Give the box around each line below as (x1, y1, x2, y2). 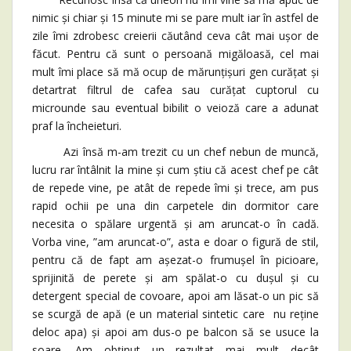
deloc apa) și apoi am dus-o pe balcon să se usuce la (32, 324, 319, 340)
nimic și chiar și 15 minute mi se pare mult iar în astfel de (32, 10, 319, 26)
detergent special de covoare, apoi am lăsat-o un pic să (32, 288, 319, 304)
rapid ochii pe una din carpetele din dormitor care (32, 198, 319, 214)
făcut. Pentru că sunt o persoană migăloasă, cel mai (32, 46, 319, 62)
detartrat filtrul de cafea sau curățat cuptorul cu (32, 82, 319, 98)
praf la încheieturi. (32, 118, 121, 134)
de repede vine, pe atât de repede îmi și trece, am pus (32, 180, 319, 196)
